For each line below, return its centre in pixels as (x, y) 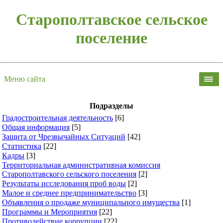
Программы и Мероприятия (50, 212)
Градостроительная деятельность (57, 118)
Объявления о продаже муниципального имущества (91, 202)
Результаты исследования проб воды (64, 183)
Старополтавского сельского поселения (69, 174)
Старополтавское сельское (111, 20)
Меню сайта (25, 79)
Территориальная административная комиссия (81, 165)
